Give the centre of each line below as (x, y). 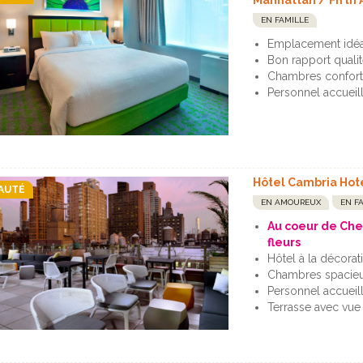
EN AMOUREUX (291, 202)
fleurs (284, 242)
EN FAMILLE (285, 20)
